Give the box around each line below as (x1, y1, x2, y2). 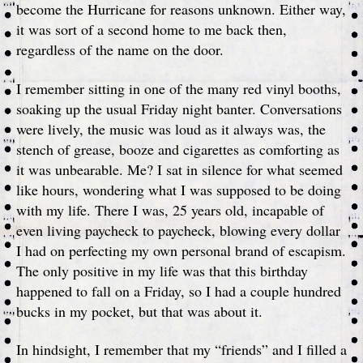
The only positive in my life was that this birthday (16, 260, 308, 280)
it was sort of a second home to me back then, (16, 19, 287, 39)
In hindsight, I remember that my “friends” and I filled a (16, 340, 347, 359)
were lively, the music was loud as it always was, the (16, 118, 326, 139)
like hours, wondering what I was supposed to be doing (16, 179, 341, 199)
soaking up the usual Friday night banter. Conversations (16, 98, 342, 118)
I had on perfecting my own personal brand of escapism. (16, 240, 346, 260)
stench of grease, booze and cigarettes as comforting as (16, 139, 340, 159)
